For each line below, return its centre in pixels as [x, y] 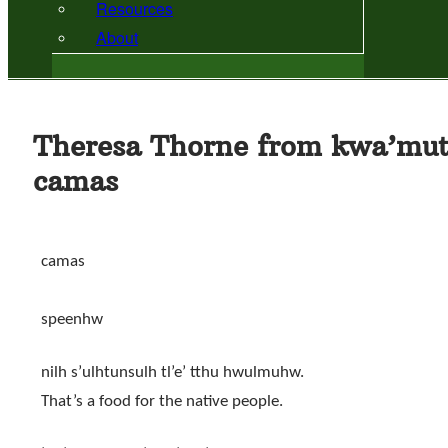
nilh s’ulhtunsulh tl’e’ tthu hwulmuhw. [172, 373]
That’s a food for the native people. [161, 402]
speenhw [71, 320]
